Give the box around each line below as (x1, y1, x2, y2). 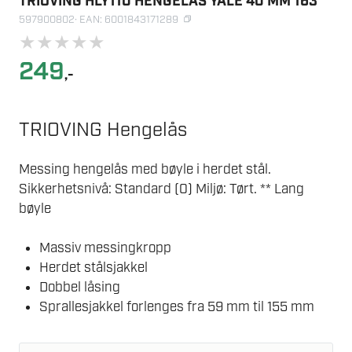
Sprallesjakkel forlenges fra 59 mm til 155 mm (38, 299, 314, 317)
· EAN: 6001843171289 (75, 13, 178, 27)
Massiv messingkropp (38, 240, 171, 258)
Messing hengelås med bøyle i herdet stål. (19, 160, 271, 178)
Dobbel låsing (38, 279, 120, 297)
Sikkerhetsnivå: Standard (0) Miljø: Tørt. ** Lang (19, 180, 304, 198)
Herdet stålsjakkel (38, 259, 148, 277)
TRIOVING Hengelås (19, 117, 187, 143)
